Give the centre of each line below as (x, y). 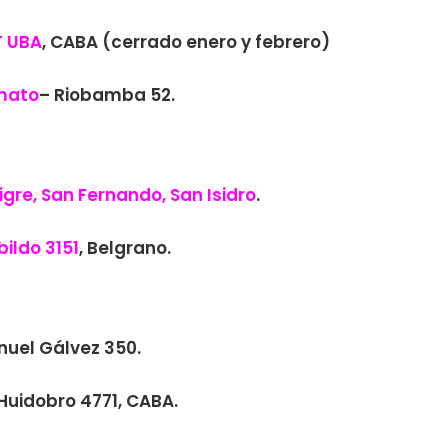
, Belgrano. (125, 248)
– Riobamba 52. (107, 95)
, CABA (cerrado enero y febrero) (186, 42)
